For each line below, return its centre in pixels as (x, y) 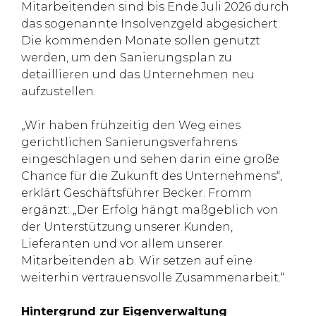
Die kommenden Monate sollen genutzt (141, 41)
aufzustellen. (59, 92)
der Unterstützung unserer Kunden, (127, 227)
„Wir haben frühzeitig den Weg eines (131, 126)
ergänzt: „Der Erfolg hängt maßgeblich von (150, 210)
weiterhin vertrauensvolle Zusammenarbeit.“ (153, 278)
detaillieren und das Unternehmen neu (138, 75)
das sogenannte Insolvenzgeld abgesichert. (151, 24)
